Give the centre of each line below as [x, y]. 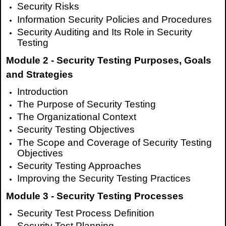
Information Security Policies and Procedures [115, 19]
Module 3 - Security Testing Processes [95, 196]
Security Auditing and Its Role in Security [105, 32]
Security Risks [48, 7]
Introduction [43, 91]
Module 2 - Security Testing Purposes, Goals [109, 60]
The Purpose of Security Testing [87, 104]
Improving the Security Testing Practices [104, 178]
